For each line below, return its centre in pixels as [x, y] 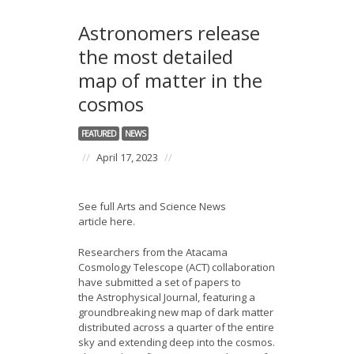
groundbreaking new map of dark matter [176, 312]
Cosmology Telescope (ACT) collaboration [177, 267]
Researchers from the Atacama [153, 252]
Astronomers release [169, 33]
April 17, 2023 [127, 157]
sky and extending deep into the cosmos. [177, 342]
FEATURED [99, 134]
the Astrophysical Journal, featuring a [167, 297]
